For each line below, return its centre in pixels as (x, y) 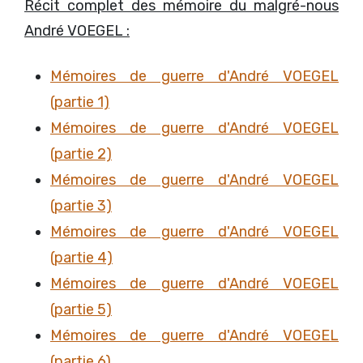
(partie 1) (80, 102)
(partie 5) (81, 309)
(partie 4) (81, 257)
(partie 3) (81, 205)
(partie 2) (81, 154)
